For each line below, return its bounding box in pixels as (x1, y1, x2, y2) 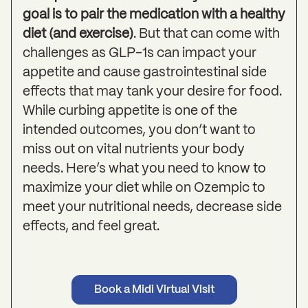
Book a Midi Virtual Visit (93, 285, 214, 295)
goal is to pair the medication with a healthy (23, 9, 285, 21)
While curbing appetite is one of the (23, 105, 237, 118)
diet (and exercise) (23, 28, 133, 41)
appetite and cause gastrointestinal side (23, 67, 267, 79)
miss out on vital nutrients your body (23, 144, 245, 156)
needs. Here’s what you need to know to (23, 163, 266, 175)
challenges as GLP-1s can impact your (23, 47, 256, 60)
